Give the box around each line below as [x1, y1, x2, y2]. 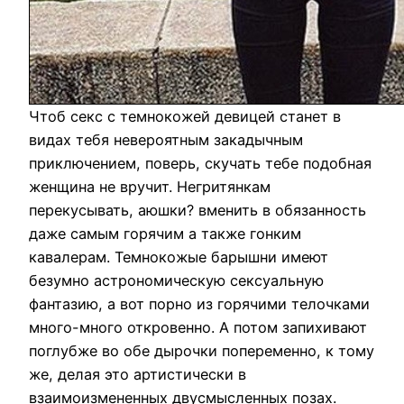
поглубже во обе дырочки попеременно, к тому [29, 342, 374, 361]
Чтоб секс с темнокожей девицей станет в [29, 107, 341, 126]
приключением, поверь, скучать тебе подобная [29, 154, 372, 173]
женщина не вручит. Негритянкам [29, 178, 271, 197]
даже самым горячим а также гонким [29, 225, 301, 243]
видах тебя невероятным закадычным [29, 131, 303, 150]
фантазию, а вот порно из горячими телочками [29, 295, 370, 314]
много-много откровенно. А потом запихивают [29, 318, 367, 337]
